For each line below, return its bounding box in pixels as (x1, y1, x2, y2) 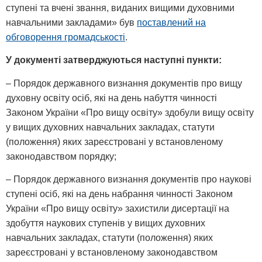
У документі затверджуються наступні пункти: (6, 55, 222, 65)
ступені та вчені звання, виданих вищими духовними (6, 3, 235, 13)
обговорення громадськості (6, 32, 125, 42)
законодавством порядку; (6, 151, 116, 161)
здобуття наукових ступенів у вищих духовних (6, 218, 205, 229)
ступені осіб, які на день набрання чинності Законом (6, 189, 233, 199)
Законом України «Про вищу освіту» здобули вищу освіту (6, 107, 254, 118)
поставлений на (137, 18, 206, 27)
